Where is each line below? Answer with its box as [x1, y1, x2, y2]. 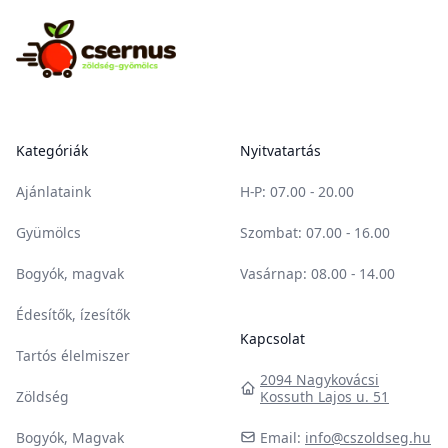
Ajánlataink [16, 181, 91, 201]
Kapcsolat [240, 328, 305, 348]
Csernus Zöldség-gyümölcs [15, 20, 219, 42]
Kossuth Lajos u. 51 [260, 386, 389, 406]
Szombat [240, 222, 298, 242]
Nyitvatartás [240, 140, 321, 160]
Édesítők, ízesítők [16, 304, 130, 324]
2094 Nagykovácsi [260, 369, 379, 389]
